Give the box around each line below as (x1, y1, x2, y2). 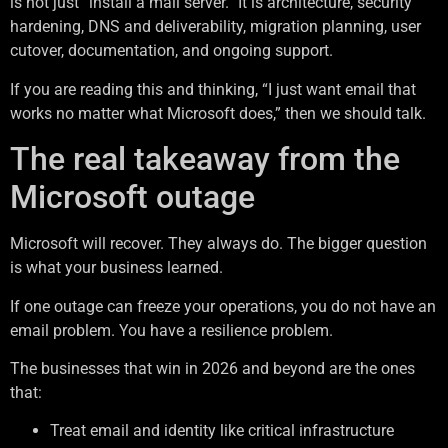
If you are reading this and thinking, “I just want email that (10, 79, 416, 99)
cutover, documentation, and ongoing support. (10, 41, 333, 61)
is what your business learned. (10, 258, 223, 278)
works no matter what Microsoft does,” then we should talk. (10, 103, 426, 123)
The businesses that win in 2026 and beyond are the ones (10, 358, 415, 378)
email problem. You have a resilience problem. (10, 320, 333, 340)
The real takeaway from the (10, 140, 400, 179)
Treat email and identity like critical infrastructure (50, 421, 394, 441)
